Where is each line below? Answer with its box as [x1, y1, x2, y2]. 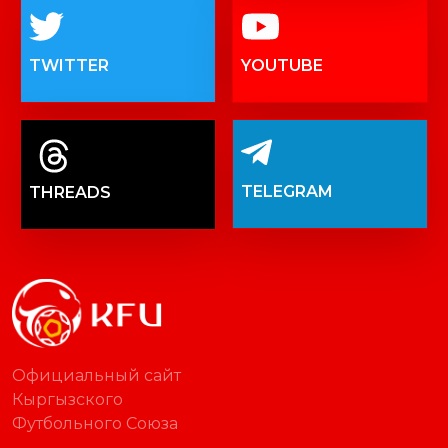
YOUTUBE [241, 55, 323, 75]
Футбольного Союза [12, 413, 178, 433]
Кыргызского [12, 389, 123, 409]
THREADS [29, 183, 111, 203]
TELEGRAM [241, 181, 333, 201]
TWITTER [29, 55, 109, 75]
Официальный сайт [12, 365, 181, 385]
